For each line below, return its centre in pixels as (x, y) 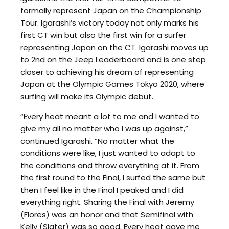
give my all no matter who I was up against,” (104, 128)
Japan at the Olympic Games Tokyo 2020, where (112, 84)
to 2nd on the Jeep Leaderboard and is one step (113, 59)
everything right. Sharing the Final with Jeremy (107, 202)
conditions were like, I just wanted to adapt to (108, 153)
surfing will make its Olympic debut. (87, 96)
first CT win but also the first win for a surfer (103, 35)
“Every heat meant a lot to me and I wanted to (110, 116)
